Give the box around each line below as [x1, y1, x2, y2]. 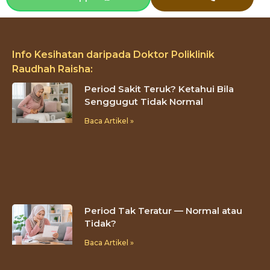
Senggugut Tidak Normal [84, 96, 203, 108]
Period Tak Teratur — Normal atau [84, 205, 242, 217]
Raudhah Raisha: [12, 63, 93, 75]
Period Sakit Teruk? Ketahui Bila [84, 83, 234, 95]
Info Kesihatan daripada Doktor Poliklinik [12, 49, 215, 61]
